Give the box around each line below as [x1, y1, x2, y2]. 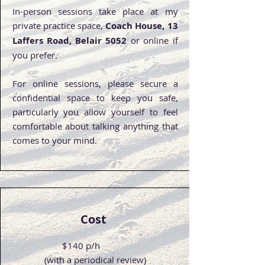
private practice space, [12, 19, 106, 31]
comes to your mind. [12, 134, 102, 146]
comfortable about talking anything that [12, 119, 178, 132]
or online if [127, 34, 178, 46]
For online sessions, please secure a [12, 77, 178, 89]
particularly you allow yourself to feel [12, 105, 178, 118]
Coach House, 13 [105, 19, 178, 32]
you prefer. [12, 49, 60, 61]
